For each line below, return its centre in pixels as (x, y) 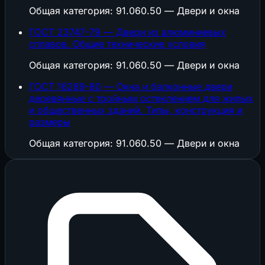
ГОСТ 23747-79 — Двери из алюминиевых (127, 32)
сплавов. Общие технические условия (117, 44)
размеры (50, 122)
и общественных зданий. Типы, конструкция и (136, 110)
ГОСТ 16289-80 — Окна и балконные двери (131, 87)
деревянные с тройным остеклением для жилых (141, 98)
